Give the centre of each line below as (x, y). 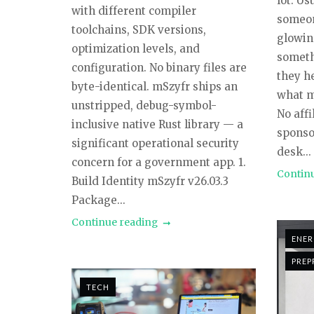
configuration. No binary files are (159, 67)
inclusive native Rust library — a (157, 124)
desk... (294, 151)
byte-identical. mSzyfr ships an (155, 86)
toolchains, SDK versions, (139, 29)
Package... (98, 200)
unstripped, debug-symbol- (144, 105)
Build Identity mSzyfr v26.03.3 (150, 181)
